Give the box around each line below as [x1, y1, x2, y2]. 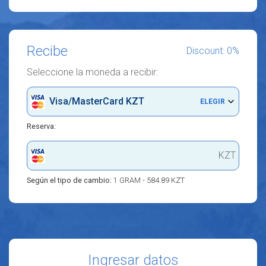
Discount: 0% [186, 45, 239, 56]
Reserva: [27, 122, 56, 131]
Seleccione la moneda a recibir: [27, 66, 158, 78]
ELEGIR [200, 97, 225, 106]
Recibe [27, 43, 68, 59]
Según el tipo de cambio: [27, 176, 113, 185]
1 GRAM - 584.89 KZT [113, 176, 185, 185]
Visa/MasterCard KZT [49, 96, 144, 107]
